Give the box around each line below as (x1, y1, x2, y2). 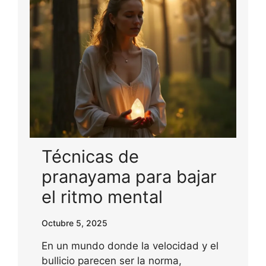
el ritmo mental (42, 186, 163, 207)
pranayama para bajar (42, 166, 217, 187)
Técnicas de (42, 145, 139, 167)
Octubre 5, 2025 (42, 217, 107, 228)
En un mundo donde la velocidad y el (42, 239, 218, 252)
